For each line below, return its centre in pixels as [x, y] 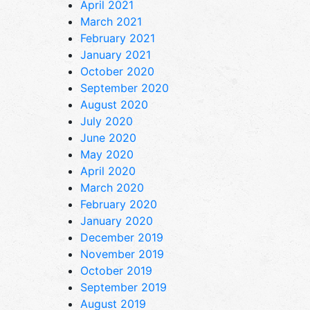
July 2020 [107, 121]
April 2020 [108, 171]
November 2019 [122, 254]
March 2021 [111, 21]
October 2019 [116, 270]
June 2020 [108, 137]
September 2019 [124, 287]
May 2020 [107, 154]
